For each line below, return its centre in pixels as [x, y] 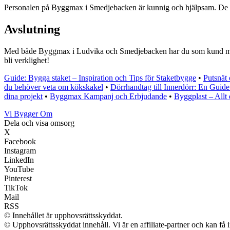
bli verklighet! [27, 60]
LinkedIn [19, 160]
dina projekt [23, 96]
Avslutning [32, 30]
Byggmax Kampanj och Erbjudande [108, 96]
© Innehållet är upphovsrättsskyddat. [63, 215]
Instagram [20, 150]
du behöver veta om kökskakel [54, 87]
